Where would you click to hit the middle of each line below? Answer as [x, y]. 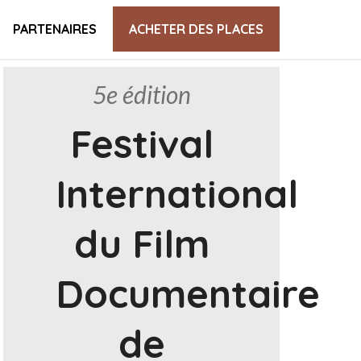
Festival [141, 143]
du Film [141, 243]
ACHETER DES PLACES [196, 29]
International [176, 193]
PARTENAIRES [54, 29]
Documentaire [187, 293]
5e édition [141, 94]
